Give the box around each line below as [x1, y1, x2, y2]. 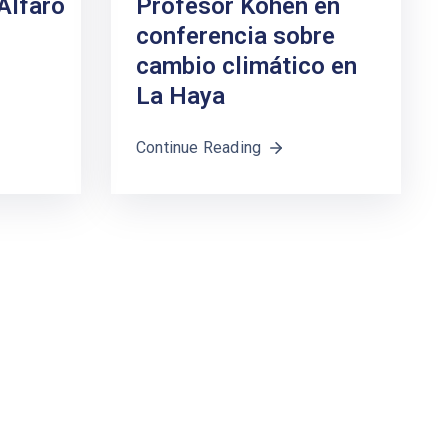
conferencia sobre [136, 22, 335, 51]
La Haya [136, 82, 225, 111]
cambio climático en [136, 52, 357, 81]
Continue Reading [136, 138, 262, 158]
